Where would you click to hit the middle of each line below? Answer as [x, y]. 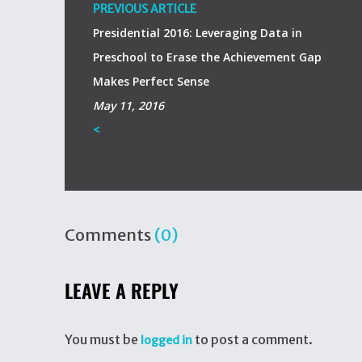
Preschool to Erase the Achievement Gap [207, 57]
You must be [103, 339]
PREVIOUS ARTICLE [145, 9]
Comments [109, 235]
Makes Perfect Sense [151, 81]
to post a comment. [253, 339]
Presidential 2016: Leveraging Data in [198, 33]
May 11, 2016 [128, 105]
